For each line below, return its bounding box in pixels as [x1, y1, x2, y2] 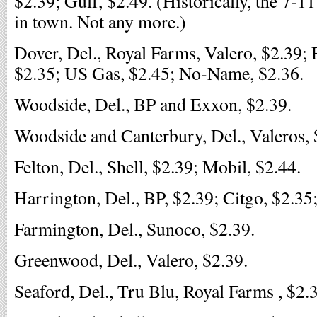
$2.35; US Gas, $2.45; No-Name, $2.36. [14, 61, 304, 85]
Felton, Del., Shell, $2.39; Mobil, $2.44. [14, 154, 301, 178]
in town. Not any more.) [14, 9, 186, 33]
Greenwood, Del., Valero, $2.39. [14, 248, 248, 272]
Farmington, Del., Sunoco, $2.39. [14, 217, 255, 241]
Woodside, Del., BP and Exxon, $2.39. [14, 92, 292, 116]
